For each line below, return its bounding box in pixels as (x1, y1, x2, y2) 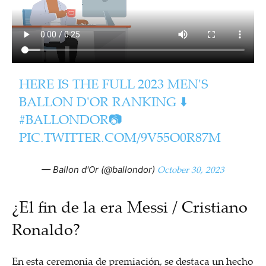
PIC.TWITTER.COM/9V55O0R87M (19, 128, 221, 145)
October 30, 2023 (157, 163, 224, 175)
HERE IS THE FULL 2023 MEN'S (19, 74, 209, 92)
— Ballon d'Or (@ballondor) (42, 163, 157, 175)
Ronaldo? (12, 218, 80, 240)
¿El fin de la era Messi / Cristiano (12, 195, 248, 217)
